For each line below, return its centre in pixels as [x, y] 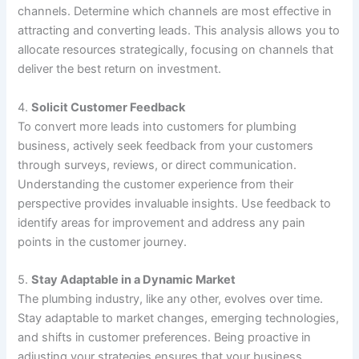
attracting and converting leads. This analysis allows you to [179, 31]
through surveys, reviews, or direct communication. [157, 165]
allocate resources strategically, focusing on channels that [176, 50]
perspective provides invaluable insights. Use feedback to [175, 203]
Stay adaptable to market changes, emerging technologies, [179, 318]
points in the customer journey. [103, 242]
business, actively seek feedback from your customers [166, 145]
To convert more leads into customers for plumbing [157, 126]
